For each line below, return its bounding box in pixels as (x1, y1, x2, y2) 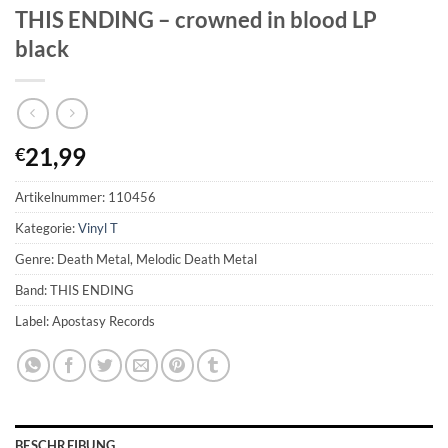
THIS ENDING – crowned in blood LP (15, 5, 377, 33)
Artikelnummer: (15, 189, 108, 206)
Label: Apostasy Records (15, 313, 155, 330)
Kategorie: (15, 220, 78, 237)
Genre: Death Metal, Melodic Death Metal (15, 251, 257, 268)
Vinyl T (78, 220, 118, 237)
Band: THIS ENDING (15, 282, 134, 299)
